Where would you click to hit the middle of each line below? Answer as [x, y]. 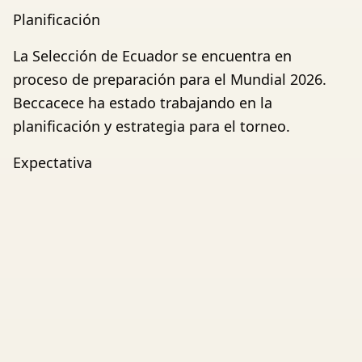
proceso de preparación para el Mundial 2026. [170, 80]
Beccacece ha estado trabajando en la [143, 103]
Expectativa [53, 163]
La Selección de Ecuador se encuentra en [152, 56]
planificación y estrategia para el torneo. [152, 126]
